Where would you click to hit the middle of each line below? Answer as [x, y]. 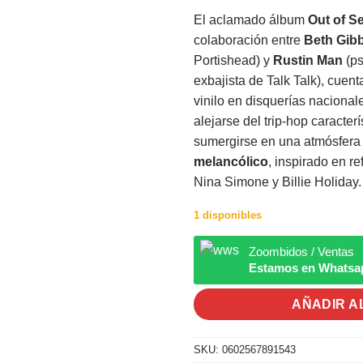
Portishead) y [233, 60]
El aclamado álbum [251, 19]
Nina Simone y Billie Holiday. [278, 181]
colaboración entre [249, 40]
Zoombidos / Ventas [301, 252]
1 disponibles [228, 215]
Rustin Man [308, 60]
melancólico [231, 161]
